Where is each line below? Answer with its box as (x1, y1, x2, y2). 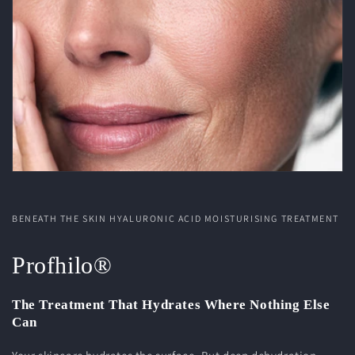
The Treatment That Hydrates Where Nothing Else (12, 297, 330, 312)
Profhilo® (12, 252, 113, 278)
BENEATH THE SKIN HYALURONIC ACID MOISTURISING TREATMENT (12, 212, 339, 224)
